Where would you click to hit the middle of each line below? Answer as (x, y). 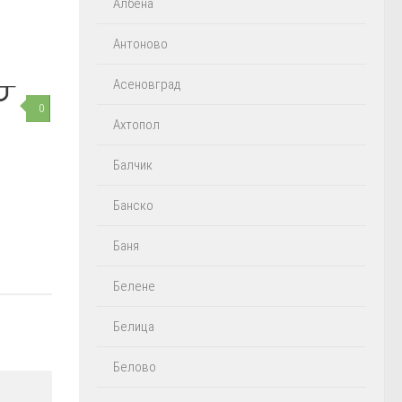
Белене (134, 286)
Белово (135, 367)
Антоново (140, 44)
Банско (133, 205)
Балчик (133, 165)
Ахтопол (136, 125)
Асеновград (147, 84)
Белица (134, 327)
